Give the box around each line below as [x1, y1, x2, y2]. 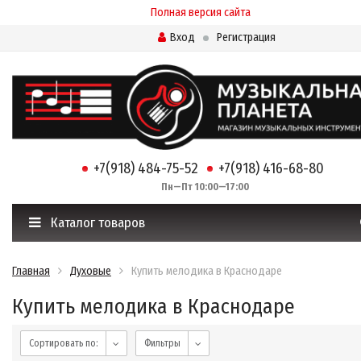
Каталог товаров [48, 214, 145, 232]
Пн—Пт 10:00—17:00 [151, 181, 249, 193]
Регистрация [216, 31, 276, 44]
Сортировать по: [29, 338, 98, 350]
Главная [12, 264, 50, 279]
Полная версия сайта [150, 6, 251, 19]
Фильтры [144, 338, 180, 350]
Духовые [70, 264, 111, 279]
